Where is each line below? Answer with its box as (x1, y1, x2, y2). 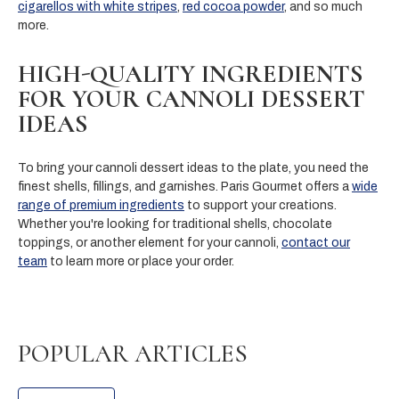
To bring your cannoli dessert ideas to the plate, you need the (18, 160, 369, 175)
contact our (281, 235, 350, 249)
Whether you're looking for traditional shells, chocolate (18, 216, 332, 231)
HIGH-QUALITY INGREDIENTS (18, 58, 363, 89)
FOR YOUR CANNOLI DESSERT (18, 83, 365, 114)
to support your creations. (184, 198, 337, 212)
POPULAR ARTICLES (18, 338, 248, 369)
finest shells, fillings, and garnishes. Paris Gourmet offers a (18, 179, 352, 193)
